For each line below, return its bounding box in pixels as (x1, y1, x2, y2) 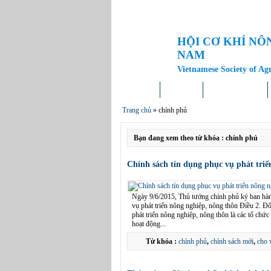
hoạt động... (132, 220, 168, 228)
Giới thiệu (167, 85, 195, 94)
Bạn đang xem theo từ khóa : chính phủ (134, 134, 258, 142)
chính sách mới (211, 237, 253, 246)
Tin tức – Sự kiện (210, 85, 260, 94)
